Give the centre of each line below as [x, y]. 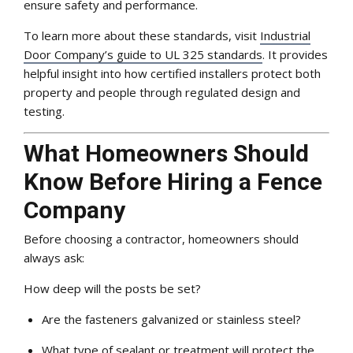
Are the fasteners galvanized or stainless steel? [171, 320]
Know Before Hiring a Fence [173, 181]
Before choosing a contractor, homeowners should [161, 239]
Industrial [285, 36]
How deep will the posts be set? [112, 289]
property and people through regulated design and [162, 93]
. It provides [295, 55]
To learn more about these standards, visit [142, 36]
